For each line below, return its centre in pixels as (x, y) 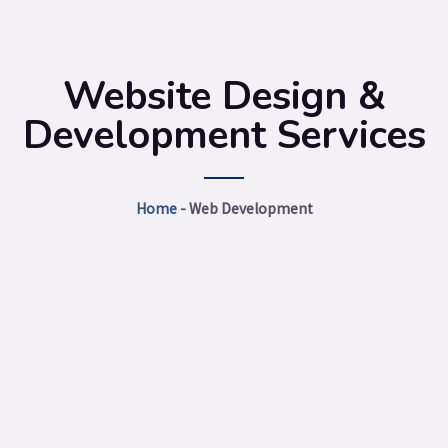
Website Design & (224, 96)
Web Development (250, 208)
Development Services (224, 135)
